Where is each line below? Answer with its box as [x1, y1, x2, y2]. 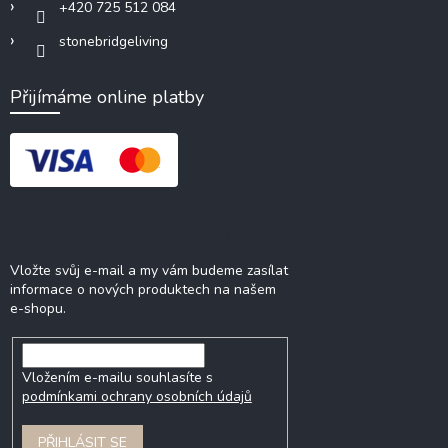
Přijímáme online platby [10, 84, 204, 109]
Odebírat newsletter [68, 220, 232, 245]
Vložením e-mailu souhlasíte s [21, 367, 213, 387]
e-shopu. [10, 298, 66, 318]
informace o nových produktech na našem [10, 279, 276, 299]
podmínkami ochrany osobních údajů [21, 386, 252, 406]
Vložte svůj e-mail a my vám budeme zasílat [10, 260, 288, 280]
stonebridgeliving [59, 31, 168, 51]
